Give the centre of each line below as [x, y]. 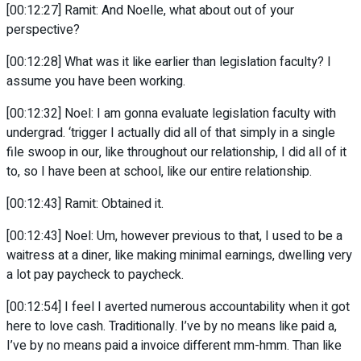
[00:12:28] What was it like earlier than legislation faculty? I [169, 62]
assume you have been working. [96, 82]
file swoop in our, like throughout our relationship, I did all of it [176, 153]
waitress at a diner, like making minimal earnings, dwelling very [179, 256]
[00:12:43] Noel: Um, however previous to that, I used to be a [174, 237]
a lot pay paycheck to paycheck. [95, 275]
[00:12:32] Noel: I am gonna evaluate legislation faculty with [171, 114]
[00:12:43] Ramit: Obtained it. [85, 204]
